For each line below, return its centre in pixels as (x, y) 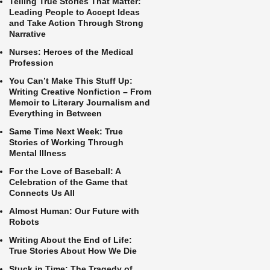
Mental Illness (38, 153)
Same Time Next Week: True (66, 131)
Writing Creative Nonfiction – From (80, 92)
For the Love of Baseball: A (65, 171)
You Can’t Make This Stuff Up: (71, 81)
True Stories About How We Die (73, 251)
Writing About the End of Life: (71, 240)
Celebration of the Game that (68, 182)
